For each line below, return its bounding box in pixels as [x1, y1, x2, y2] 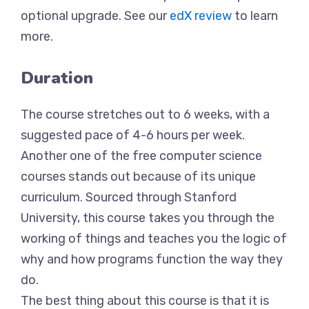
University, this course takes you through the [21, 210, 275, 226]
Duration [21, 67, 93, 89]
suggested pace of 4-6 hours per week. [21, 128, 245, 143]
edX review [170, 8, 232, 23]
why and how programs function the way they [21, 252, 283, 267]
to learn [232, 8, 278, 23]
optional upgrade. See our [21, 8, 170, 23]
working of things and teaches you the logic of [21, 231, 287, 246]
